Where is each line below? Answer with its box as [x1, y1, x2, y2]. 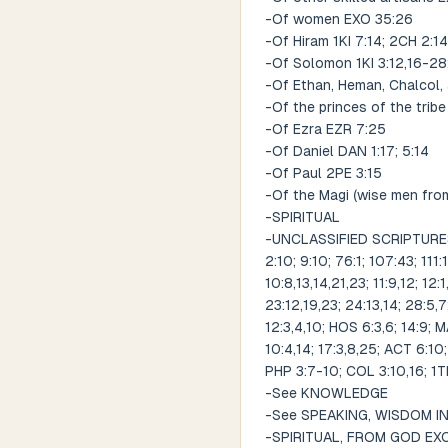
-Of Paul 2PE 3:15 [265, 165, 382, 181]
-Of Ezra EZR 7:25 [265, 121, 386, 137]
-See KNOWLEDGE [265, 385, 388, 401]
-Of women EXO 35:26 [265, 11, 413, 27]
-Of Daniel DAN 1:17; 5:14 [265, 143, 429, 159]
